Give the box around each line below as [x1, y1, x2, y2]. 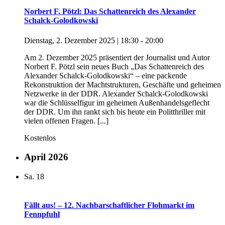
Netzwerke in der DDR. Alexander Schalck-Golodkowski [24, 89, 208, 98]
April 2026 [24, 152, 68, 163]
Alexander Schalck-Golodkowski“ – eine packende [24, 71, 187, 80]
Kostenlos [24, 133, 56, 142]
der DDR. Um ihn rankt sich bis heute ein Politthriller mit [24, 107, 205, 116]
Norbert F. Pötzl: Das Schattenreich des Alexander [24, 7, 196, 16]
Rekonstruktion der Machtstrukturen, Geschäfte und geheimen [24, 80, 221, 89]
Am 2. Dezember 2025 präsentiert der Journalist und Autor [24, 53, 210, 62]
